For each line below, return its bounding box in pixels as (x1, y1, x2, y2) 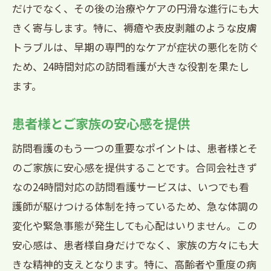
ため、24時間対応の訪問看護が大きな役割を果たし (12, 59, 249, 74)
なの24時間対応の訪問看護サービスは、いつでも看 (12, 179, 249, 194)
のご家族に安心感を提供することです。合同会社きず (12, 160, 257, 175)
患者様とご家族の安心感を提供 (12, 114, 190, 132)
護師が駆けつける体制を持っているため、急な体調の (12, 198, 258, 214)
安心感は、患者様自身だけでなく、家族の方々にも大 (12, 237, 259, 252)
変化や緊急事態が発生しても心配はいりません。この (12, 218, 257, 233)
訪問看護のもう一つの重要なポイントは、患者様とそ (12, 140, 258, 155)
